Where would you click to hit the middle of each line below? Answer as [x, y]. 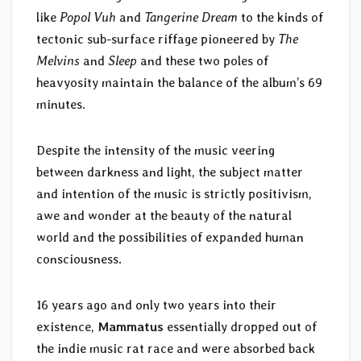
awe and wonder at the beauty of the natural [164, 216]
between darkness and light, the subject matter [170, 172]
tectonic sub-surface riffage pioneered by [157, 39]
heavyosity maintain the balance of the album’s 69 [179, 83]
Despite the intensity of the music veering [156, 151]
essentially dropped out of [242, 327]
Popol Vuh [88, 18]
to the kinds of [280, 18]
